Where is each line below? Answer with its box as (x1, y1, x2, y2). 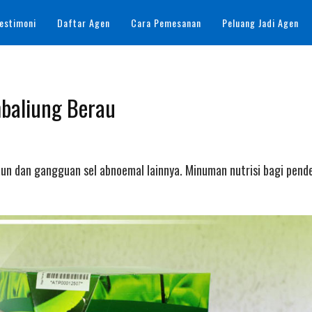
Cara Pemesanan (131, 15, 201, 30)
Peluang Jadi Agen (222, 15, 299, 30)
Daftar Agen (57, 15, 110, 30)
